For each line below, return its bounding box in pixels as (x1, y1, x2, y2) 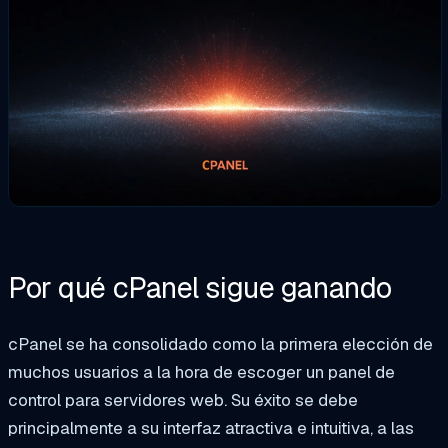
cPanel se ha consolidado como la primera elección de (8, 333, 433, 356)
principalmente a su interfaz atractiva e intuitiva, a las (8, 417, 414, 440)
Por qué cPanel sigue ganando (8, 269, 392, 308)
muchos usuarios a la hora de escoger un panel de (8, 361, 395, 384)
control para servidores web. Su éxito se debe (8, 389, 358, 412)
